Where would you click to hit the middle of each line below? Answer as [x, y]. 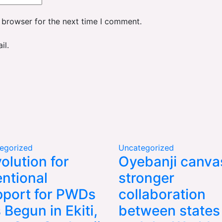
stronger [146, 178]
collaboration [162, 194]
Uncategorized [146, 147]
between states [169, 210]
